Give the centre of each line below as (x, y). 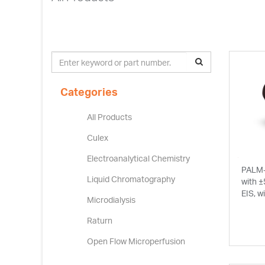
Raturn (100, 220)
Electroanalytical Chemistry (138, 158)
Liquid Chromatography (131, 179)
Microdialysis (111, 200)
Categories (89, 92)
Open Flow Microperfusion (136, 241)
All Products (109, 117)
